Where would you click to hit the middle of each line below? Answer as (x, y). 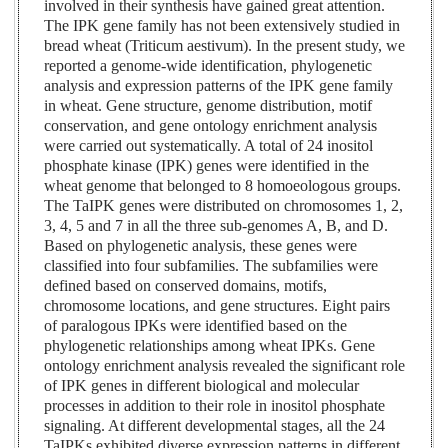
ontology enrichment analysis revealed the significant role (225, 366)
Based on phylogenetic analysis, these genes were (201, 246)
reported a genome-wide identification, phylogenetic (208, 66)
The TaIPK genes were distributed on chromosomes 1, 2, (224, 206)
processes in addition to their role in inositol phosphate (215, 406)
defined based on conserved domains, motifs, (186, 286)
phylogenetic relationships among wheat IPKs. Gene (210, 346)
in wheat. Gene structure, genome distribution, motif (208, 106)
